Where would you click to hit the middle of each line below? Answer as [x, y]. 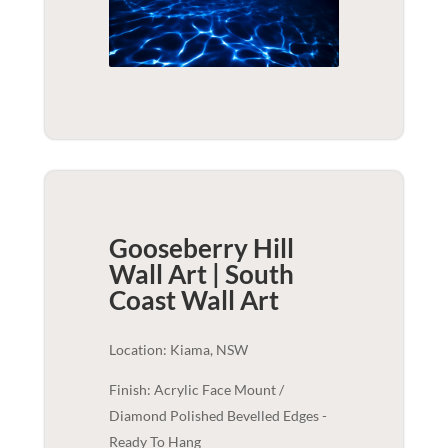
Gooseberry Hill [201, 247]
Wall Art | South [201, 273]
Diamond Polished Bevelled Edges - [217, 415]
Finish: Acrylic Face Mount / [196, 389]
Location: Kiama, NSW [178, 349]
